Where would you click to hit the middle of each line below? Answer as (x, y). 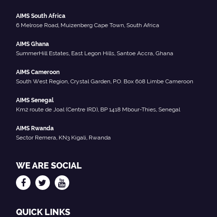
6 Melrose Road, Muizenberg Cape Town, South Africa (87, 25)
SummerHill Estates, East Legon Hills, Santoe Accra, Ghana (94, 53)
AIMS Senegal (35, 100)
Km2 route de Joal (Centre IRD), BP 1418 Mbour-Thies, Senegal (98, 109)
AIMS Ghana (32, 44)
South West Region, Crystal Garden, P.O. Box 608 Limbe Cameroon (104, 81)
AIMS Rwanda (35, 128)
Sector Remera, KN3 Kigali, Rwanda (63, 137)
